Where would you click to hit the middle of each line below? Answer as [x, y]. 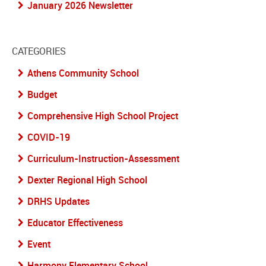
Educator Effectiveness [75, 223]
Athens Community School [83, 73]
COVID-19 [49, 137]
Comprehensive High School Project [103, 116]
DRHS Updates [58, 201]
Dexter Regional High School [87, 180]
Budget [42, 94]
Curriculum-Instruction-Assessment [103, 159]
